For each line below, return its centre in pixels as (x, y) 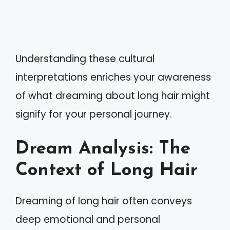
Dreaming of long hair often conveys (104, 201)
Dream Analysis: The (103, 149)
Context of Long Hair (107, 170)
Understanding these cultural (85, 59)
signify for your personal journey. (94, 114)
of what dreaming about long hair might (113, 96)
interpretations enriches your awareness (113, 77)
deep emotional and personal (88, 219)
